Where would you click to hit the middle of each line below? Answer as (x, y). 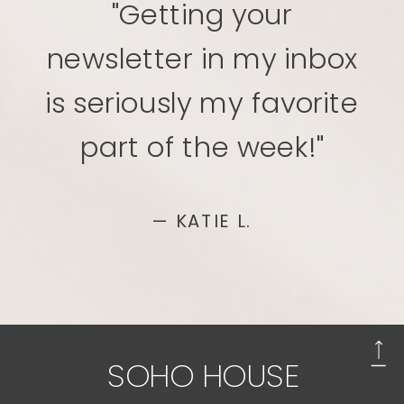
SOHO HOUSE (203, 375)
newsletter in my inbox (202, 59)
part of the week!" (202, 147)
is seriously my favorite (202, 103)
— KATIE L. (202, 220)
